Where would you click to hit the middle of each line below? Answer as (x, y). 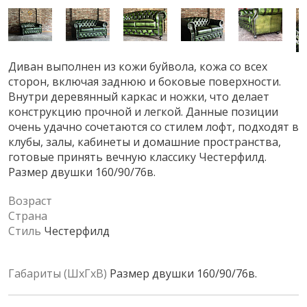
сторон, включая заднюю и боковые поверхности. (145, 82)
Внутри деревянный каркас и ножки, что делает (139, 97)
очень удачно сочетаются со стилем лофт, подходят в (153, 127)
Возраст (30, 201)
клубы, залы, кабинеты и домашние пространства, (145, 142)
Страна (28, 216)
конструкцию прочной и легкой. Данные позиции (143, 112)
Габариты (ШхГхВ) (58, 274)
